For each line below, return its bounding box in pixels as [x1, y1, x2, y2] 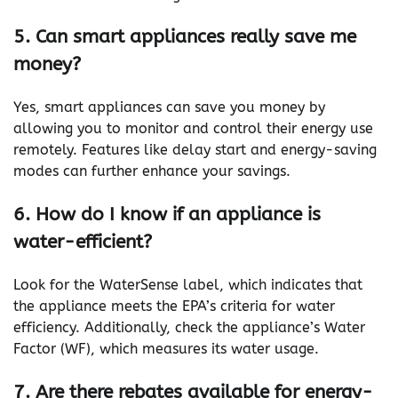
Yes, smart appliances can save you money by [13, 99, 325, 116]
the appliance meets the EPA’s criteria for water [13, 297, 335, 314]
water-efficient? [13, 230, 152, 252]
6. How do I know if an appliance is [13, 203, 321, 225]
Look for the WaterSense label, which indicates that [13, 275, 362, 293]
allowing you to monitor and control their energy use [13, 120, 373, 138]
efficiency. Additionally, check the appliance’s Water [13, 318, 365, 336]
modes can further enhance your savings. [13, 163, 291, 180]
